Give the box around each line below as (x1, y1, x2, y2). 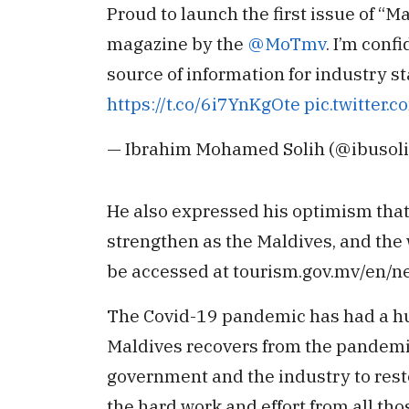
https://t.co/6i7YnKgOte (107, 92, 300, 116)
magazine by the (107, 32, 247, 56)
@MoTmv (247, 32, 326, 56)
